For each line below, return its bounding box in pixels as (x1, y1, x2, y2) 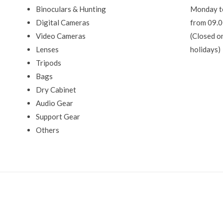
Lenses (36, 45, 59, 54)
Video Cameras (36, 31, 86, 41)
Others (36, 125, 59, 135)
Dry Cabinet (36, 85, 76, 95)
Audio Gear (36, 99, 73, 108)
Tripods (36, 58, 61, 68)
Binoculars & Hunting (36, 4, 106, 14)
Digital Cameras (36, 18, 90, 27)
